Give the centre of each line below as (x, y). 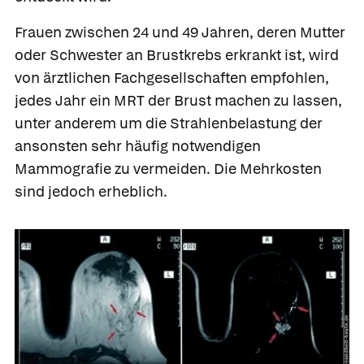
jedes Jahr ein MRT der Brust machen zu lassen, (178, 100)
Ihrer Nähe (285, 336)
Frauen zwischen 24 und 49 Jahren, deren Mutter (180, 32)
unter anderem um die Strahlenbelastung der (169, 123)
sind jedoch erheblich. (91, 191)
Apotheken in (292, 321)
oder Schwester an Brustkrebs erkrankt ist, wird (177, 54)
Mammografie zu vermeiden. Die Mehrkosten (168, 168)
